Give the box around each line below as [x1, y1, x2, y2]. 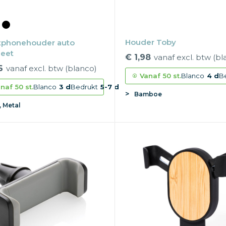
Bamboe [134, 90, 162, 98]
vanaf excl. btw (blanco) [6, 64, 97, 74]
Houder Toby [125, 37, 177, 47]
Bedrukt [70, 83, 98, 91]
